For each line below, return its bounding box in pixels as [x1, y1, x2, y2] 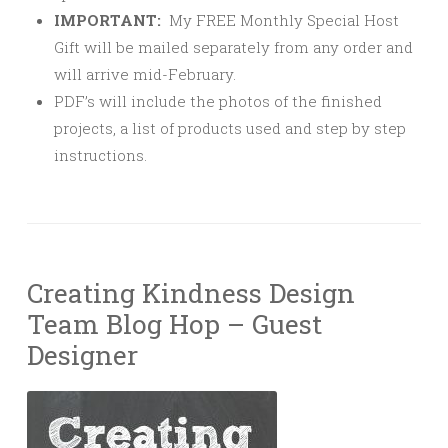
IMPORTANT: [54, 9, 161, 30]
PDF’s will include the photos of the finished [54, 90, 382, 111]
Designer [27, 336, 138, 372]
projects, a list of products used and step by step [54, 117, 406, 138]
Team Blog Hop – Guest [27, 305, 322, 341]
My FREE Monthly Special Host [161, 9, 399, 30]
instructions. [54, 144, 147, 165]
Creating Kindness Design [27, 274, 355, 310]
